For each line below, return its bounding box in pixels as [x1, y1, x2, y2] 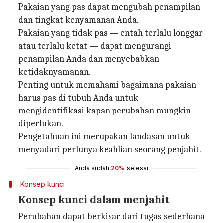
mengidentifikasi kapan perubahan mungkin [18, 106, 191, 116]
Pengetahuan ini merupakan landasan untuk [18, 131, 190, 142]
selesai [127, 164, 148, 172]
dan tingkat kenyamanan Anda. [18, 15, 139, 25]
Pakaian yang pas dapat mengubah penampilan [18, 2, 200, 12]
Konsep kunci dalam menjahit [18, 193, 172, 206]
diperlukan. [18, 118, 63, 129]
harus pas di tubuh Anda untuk [18, 93, 138, 103]
